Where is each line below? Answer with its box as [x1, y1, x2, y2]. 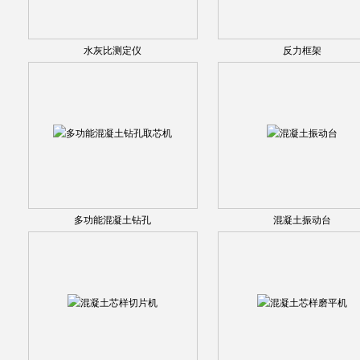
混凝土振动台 [272, 215, 331, 226]
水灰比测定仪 [83, 45, 141, 56]
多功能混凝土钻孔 [73, 215, 151, 226]
